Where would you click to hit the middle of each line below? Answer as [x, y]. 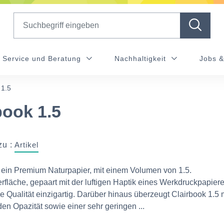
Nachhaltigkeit [141, 58]
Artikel [26, 145]
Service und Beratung [43, 58]
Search [25, 18]
